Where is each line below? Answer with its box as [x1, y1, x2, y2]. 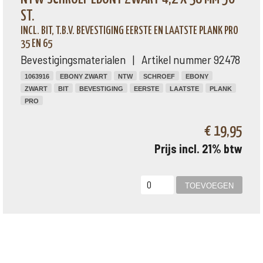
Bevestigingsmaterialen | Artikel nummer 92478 [21, 52, 240, 66]
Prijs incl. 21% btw [154, 141, 242, 156]
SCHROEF [143, 73, 175, 80]
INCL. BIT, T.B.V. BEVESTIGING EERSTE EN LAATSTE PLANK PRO [21, 25, 238, 36]
